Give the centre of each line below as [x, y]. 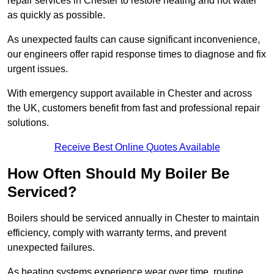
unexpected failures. [52, 248]
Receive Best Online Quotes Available [137, 147]
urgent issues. [39, 69]
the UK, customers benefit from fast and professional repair [134, 108]
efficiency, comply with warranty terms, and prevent [117, 233]
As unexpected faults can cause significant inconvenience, [134, 40]
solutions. [28, 123]
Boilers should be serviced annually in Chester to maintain [133, 218]
